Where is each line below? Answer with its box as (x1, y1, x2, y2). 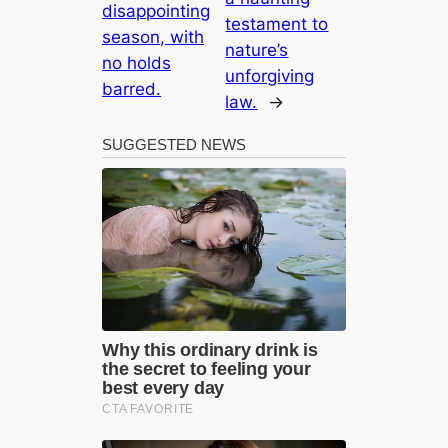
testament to (225, 13, 329, 34)
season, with (102, 26, 205, 47)
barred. (102, 78, 162, 99)
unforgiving (225, 65, 315, 86)
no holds (102, 52, 172, 73)
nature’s (225, 39, 289, 60)
